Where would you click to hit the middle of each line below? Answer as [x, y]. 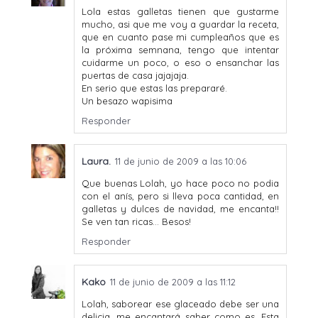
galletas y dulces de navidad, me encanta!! [180, 208]
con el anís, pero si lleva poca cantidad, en [180, 196]
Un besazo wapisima [127, 100]
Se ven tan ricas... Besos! [136, 221]
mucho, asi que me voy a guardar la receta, [180, 24]
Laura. [96, 161]
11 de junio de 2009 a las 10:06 [181, 161]
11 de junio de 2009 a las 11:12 [173, 281]
